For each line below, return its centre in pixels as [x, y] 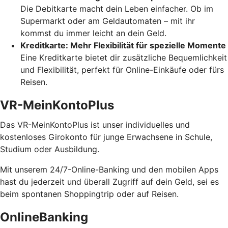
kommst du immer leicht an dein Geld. [93, 33]
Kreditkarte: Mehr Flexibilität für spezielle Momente [123, 46]
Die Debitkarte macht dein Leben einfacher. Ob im [117, 9]
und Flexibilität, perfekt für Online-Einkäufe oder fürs [122, 70]
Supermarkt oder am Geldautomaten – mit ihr [108, 21]
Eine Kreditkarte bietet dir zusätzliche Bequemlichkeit [124, 58]
